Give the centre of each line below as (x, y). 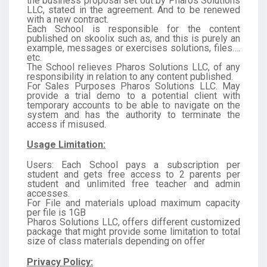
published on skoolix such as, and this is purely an (133, 38)
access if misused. (66, 124)
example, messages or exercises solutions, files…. (133, 48)
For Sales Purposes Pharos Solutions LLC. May (133, 86)
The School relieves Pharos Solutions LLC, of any (133, 67)
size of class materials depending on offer (116, 241)
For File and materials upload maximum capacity (133, 203)
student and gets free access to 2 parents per (133, 175)
